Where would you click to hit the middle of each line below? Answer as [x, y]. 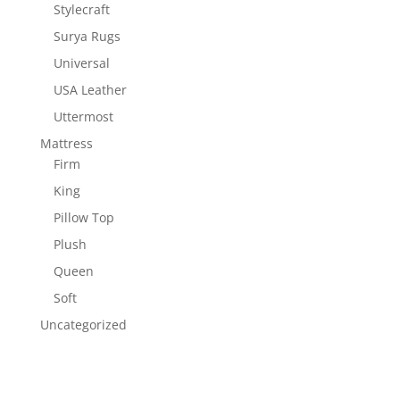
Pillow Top [83, 217]
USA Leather [90, 89]
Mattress [66, 143]
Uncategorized [83, 324]
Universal [81, 62]
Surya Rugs [87, 36]
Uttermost [83, 116]
